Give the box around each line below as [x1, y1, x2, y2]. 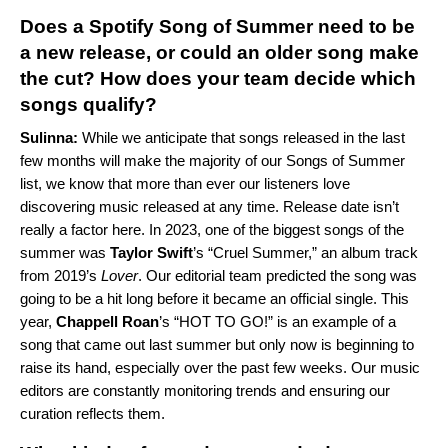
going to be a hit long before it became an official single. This [20, 289, 409, 307]
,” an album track [308, 243, 418, 261]
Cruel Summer [213, 243, 308, 261]
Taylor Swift [110, 243, 193, 261]
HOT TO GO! [179, 312, 268, 330]
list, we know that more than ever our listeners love [20, 174, 350, 192]
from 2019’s [20, 266, 101, 284]
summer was [20, 243, 110, 261]
